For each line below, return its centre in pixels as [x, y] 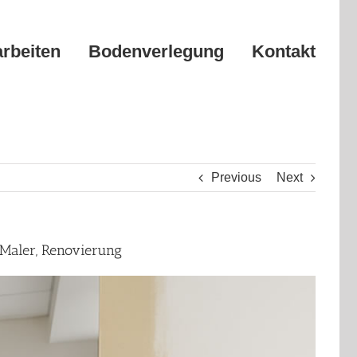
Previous [236, 177]
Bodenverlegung [156, 51]
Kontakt [284, 51]
